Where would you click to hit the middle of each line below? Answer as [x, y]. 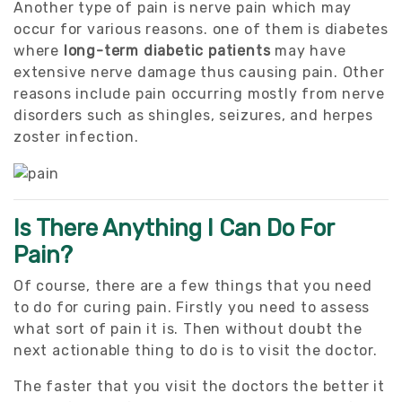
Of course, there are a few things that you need [193, 285]
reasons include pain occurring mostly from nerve [199, 94]
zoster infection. [76, 137]
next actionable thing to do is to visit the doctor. [196, 350]
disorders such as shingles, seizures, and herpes [193, 115]
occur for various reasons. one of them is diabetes [201, 29]
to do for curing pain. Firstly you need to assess [192, 307]
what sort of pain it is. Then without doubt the [188, 328]
